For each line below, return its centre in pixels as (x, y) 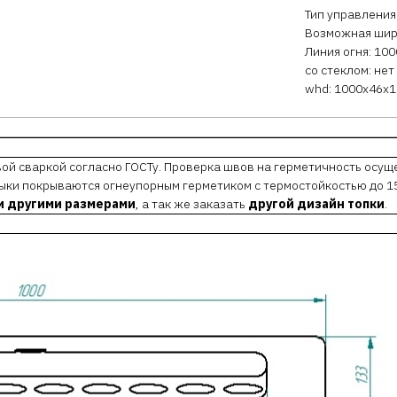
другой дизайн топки (316, 204)
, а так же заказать (192, 204)
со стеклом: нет (350, 70)
